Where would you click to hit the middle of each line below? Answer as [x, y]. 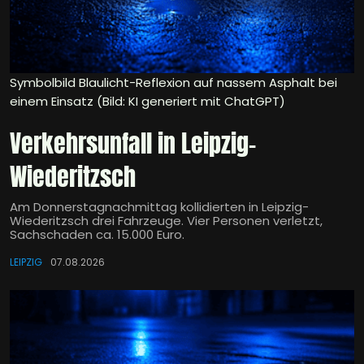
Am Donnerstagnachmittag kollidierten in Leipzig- [159, 207]
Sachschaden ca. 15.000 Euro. [97, 235]
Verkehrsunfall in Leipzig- [133, 144]
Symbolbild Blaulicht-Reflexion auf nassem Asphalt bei [173, 83]
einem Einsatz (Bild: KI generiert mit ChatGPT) [147, 102]
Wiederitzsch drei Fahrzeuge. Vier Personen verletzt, [166, 221]
